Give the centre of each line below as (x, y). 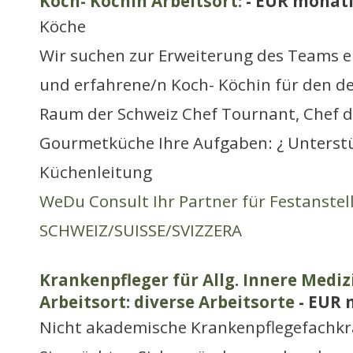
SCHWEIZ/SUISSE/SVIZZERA (141, 230)
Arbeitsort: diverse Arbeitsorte (167, 302)
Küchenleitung (96, 172)
